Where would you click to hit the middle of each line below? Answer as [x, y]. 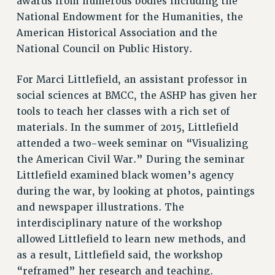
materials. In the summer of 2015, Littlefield [127, 127]
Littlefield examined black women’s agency [125, 175]
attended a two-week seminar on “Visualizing [132, 143]
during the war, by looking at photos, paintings [135, 191]
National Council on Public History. [104, 49]
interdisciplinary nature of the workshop [119, 223]
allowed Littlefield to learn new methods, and [131, 239]
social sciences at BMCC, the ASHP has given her [137, 95]
